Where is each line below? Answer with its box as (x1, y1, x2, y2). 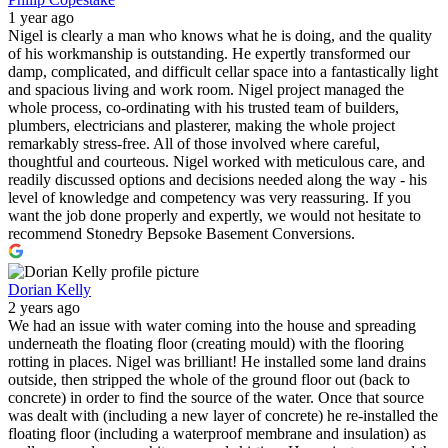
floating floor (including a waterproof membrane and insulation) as (8, 424, 426, 442)
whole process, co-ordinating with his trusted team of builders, (8, 98, 399, 116)
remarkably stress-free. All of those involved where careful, (8, 134, 380, 152)
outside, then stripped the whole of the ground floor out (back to (8, 370, 410, 388)
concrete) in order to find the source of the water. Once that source (8, 388, 424, 406)
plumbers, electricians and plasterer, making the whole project (8, 116, 395, 134)
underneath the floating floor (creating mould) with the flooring (8, 334, 404, 352)
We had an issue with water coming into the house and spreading (8, 316, 416, 334)
